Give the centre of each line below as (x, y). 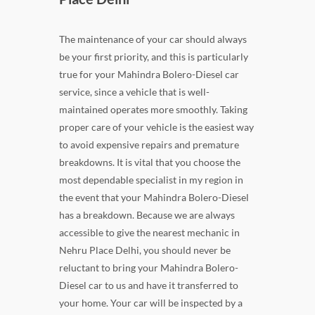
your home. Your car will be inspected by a (151, 302)
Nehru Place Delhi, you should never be (145, 250)
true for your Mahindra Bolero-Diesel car (149, 74)
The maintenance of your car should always (153, 39)
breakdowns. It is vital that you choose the (150, 162)
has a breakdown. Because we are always (147, 214)
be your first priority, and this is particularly (154, 56)
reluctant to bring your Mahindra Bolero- (149, 267)
